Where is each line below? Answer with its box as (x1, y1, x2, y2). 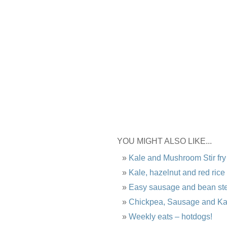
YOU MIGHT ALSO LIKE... (117, 136, 212, 145)
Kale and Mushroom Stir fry (129, 153, 226, 162)
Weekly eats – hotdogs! (129, 212, 212, 221)
